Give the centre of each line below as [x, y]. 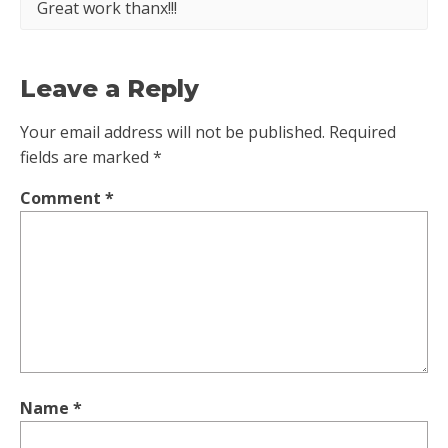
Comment [62, 197]
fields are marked [86, 156]
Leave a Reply [109, 88]
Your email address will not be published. [172, 131]
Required [362, 131]
